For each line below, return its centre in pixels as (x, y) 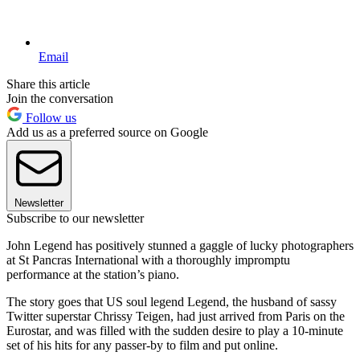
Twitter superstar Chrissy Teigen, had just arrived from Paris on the (176, 316)
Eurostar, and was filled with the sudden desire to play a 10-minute (175, 330)
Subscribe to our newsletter (75, 218)
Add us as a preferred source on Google (107, 132)
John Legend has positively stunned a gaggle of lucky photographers (180, 245)
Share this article (48, 84)
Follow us (49, 117)
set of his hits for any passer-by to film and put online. (144, 345)
